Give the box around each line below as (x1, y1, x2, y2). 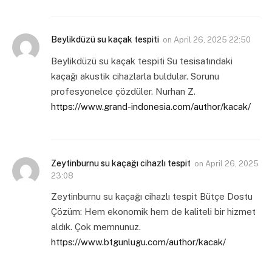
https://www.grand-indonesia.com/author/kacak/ (51, 101, 251, 112)
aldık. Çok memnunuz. (51, 222, 141, 233)
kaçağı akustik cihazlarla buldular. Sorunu (51, 71, 219, 82)
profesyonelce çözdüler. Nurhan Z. (51, 86, 195, 97)
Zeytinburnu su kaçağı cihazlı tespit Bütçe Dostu (51, 191, 253, 202)
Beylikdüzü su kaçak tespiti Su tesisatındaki (51, 56, 233, 67)
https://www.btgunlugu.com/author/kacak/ (51, 237, 226, 248)
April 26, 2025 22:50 (174, 35, 251, 45)
